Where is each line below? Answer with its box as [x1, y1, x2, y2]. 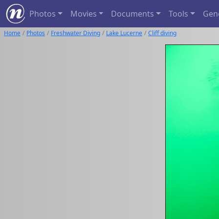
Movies [70, 8, 97, 19]
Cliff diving [148, 29, 176, 37]
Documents [111, 8, 154, 19]
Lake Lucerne [106, 29, 142, 37]
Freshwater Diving [51, 29, 100, 37]
